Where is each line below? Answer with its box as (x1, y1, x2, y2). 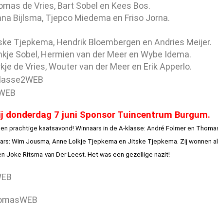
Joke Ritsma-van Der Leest (6, 150, 85, 158)
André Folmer (146, 124, 186, 132)
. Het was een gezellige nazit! (84, 150, 170, 158)
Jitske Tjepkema (127, 137, 177, 145)
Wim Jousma (11, 137, 49, 145)
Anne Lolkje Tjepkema (52, 137, 117, 145)
